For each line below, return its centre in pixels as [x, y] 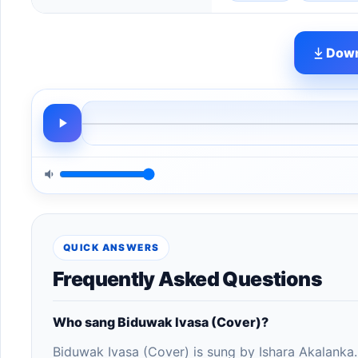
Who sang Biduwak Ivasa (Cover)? [161, 322]
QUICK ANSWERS [111, 248]
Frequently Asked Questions [187, 279]
